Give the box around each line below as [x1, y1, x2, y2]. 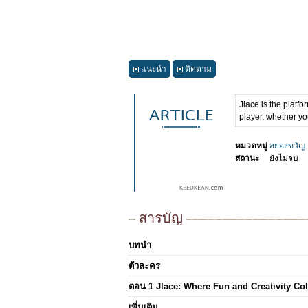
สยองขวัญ [269, 141, 305, 151]
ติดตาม [185, 64, 212, 74]
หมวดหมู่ [235, 141, 267, 151]
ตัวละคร [129, 261, 160, 271]
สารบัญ [139, 210, 183, 225]
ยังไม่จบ [269, 153, 298, 163]
